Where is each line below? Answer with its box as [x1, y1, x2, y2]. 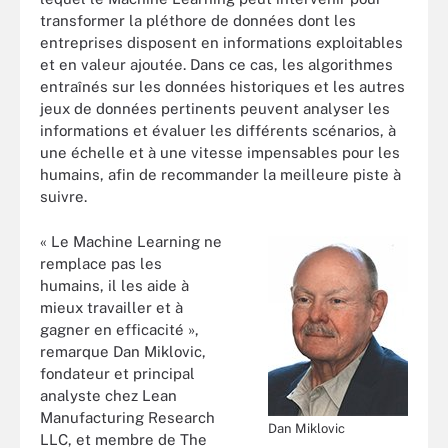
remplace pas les [40, 254, 162, 272]
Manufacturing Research [40, 408, 215, 426]
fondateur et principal [40, 364, 195, 382]
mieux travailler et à [40, 298, 183, 316]
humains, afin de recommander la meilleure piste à [40, 166, 401, 183]
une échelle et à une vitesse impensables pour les [40, 144, 400, 161]
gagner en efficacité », [40, 320, 199, 338]
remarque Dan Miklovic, [40, 342, 206, 360]
